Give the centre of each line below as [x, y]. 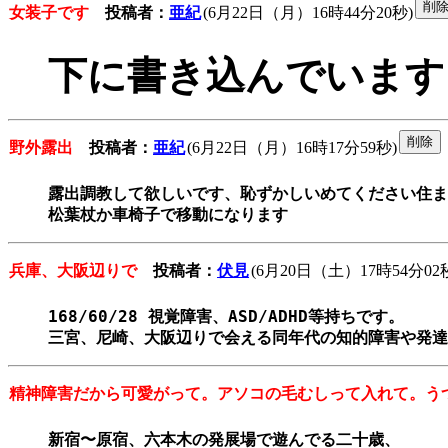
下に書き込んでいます [246, 76]
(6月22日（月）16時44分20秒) [308, 13]
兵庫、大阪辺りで [73, 271]
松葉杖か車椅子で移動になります [168, 215]
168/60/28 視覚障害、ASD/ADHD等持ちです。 [226, 317]
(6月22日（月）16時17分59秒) [292, 148]
